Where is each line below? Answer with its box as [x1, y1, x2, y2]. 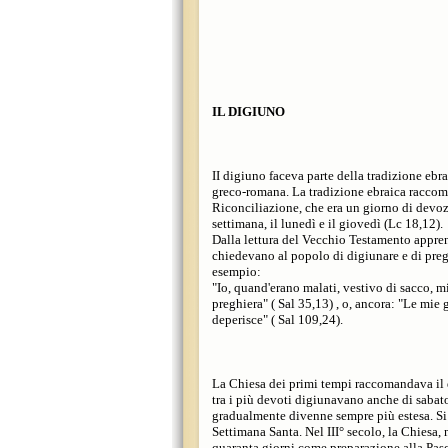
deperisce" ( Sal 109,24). [212, 312, 343, 327]
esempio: [212, 264, 261, 279]
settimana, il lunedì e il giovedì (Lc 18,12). [212, 216, 443, 231]
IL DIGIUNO [212, 104, 285, 119]
